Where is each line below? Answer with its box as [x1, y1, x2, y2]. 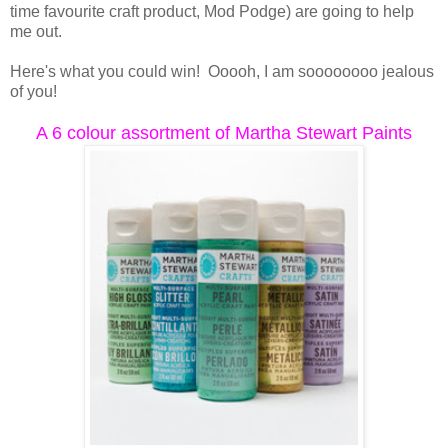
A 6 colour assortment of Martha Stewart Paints [36, 122, 412, 143]
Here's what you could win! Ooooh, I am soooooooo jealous [10, 62, 434, 80]
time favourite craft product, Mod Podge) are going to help [10, 2, 414, 20]
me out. [10, 22, 62, 40]
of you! [10, 82, 57, 100]
